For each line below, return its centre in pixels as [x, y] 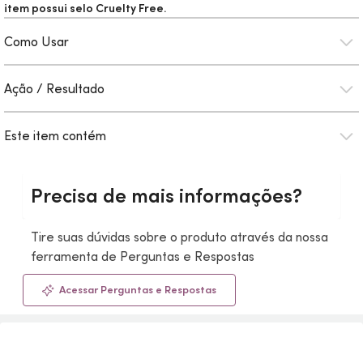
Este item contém [55, 135]
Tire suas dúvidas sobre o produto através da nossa [179, 237]
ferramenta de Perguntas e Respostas [143, 256]
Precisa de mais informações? [167, 196]
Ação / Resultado [54, 88]
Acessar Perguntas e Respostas [138, 290]
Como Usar [36, 41]
